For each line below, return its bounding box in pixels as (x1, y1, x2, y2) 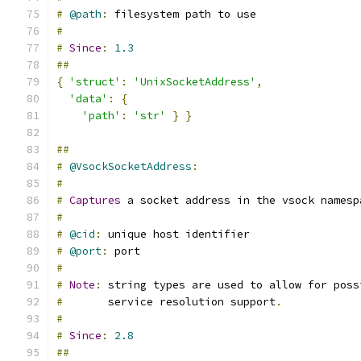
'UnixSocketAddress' (134, 75, 256, 89)
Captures (69, 193, 121, 207)
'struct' (69, 75, 121, 89)
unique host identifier (102, 227, 250, 241)
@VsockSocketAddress (69, 160, 192, 173)
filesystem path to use (108, 7, 256, 21)
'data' (69, 92, 108, 106)
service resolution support (63, 295, 276, 309)
